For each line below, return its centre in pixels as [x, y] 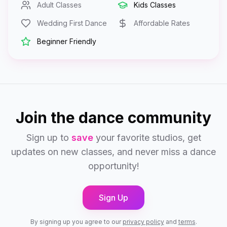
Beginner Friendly [67, 41]
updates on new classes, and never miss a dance [113, 152]
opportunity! [113, 166]
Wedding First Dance [72, 23]
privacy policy [143, 222]
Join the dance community [113, 118]
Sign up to [49, 138]
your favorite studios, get [147, 138]
